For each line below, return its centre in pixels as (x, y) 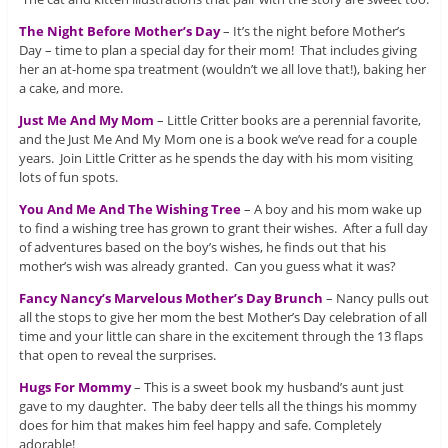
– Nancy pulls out (375, 297)
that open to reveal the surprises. (117, 354)
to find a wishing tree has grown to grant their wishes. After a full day (223, 227)
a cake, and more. (70, 87)
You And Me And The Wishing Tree (129, 208)
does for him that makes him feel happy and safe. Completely (200, 424)
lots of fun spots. (68, 176)
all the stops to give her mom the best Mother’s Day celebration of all (222, 316)
